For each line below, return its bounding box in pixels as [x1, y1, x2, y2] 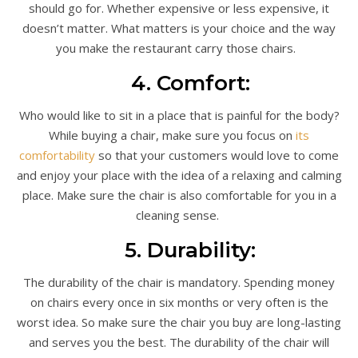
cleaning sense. [136, 206, 222, 223]
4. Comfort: [108, 70, 250, 96]
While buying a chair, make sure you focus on [49, 126, 296, 143]
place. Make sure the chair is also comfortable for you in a [22, 186, 336, 203]
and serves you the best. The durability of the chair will [29, 333, 329, 350]
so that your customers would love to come [95, 146, 339, 163]
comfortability [19, 146, 95, 163]
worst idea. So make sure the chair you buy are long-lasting [17, 313, 341, 330]
